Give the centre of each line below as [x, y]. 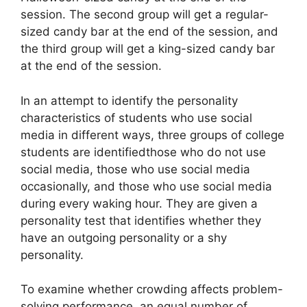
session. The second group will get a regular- [145, 15]
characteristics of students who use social [136, 118]
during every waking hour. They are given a [139, 203]
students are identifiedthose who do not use [143, 152]
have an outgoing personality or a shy [124, 237]
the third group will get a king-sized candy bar [148, 49]
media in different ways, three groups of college [152, 135]
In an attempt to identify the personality [129, 100]
